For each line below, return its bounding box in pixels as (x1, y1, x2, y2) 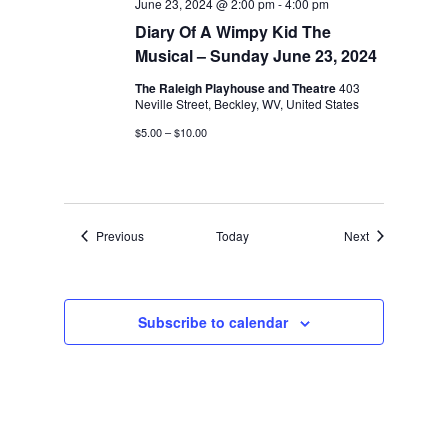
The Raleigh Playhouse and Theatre (135, 79, 340, 98)
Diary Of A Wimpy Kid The (135, 20, 332, 44)
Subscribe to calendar (137, 312, 288, 333)
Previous (96, 227, 145, 245)
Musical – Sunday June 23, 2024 (135, 44, 378, 68)
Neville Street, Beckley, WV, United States (135, 95, 360, 113)
